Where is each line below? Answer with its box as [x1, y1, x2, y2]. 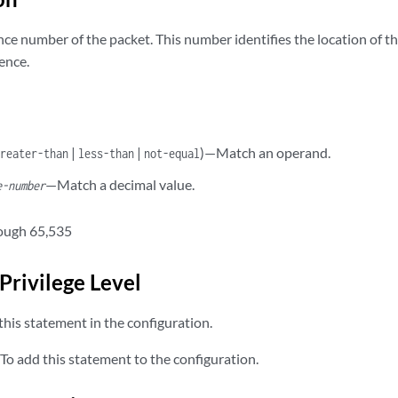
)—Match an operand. [200, 144, 331, 162]
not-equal [144, 146, 201, 162]
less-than [78, 146, 135, 162]
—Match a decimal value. [45, 176, 195, 194]
